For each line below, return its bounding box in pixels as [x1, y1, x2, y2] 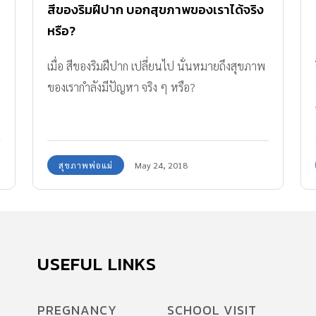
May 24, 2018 [135, 159, 188, 171]
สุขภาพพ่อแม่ [59, 159, 113, 171]
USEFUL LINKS [37, 250, 157, 278]
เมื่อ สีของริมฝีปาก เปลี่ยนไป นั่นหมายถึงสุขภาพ [47, 59, 265, 74]
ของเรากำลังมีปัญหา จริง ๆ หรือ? [47, 80, 195, 95]
